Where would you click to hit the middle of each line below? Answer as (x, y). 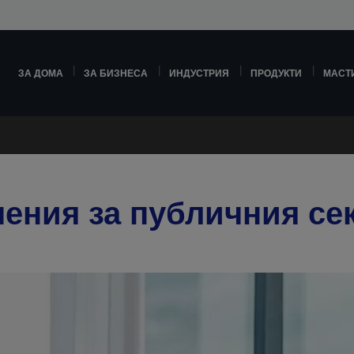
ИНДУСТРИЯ (200, 73)
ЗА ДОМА (40, 73)
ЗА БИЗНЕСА (116, 73)
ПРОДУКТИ (277, 73)
